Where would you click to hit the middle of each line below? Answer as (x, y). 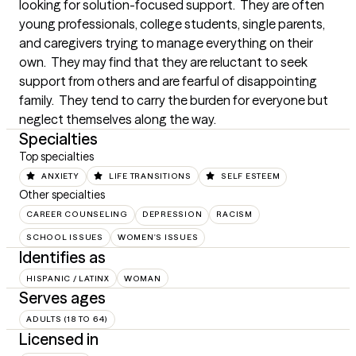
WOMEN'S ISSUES (158, 238)
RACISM (234, 215)
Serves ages (62, 298)
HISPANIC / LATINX (68, 278)
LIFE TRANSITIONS (150, 176)
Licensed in (59, 339)
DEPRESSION (172, 215)
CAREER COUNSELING (77, 215)
